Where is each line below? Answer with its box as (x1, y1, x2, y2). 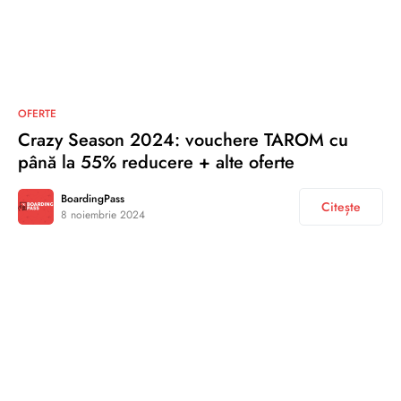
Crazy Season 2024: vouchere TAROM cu (18, 126, 348, 153)
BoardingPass (61, 190, 124, 207)
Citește (321, 197, 361, 216)
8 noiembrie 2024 (61, 206, 145, 223)
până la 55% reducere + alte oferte (18, 149, 294, 175)
